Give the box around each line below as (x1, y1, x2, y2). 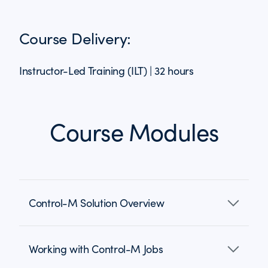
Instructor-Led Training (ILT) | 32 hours (19, 63, 194, 78)
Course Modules (49, 115, 219, 148)
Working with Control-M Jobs (29, 242, 163, 256)
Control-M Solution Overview (29, 196, 165, 210)
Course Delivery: (19, 28, 131, 48)
